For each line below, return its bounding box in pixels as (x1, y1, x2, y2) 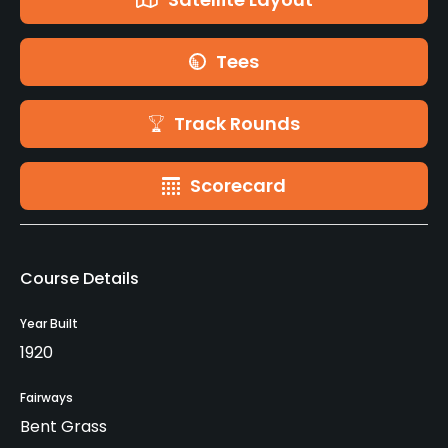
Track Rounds (173, 110, 300, 136)
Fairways (20, 388, 73, 406)
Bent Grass (20, 414, 107, 438)
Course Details (20, 266, 139, 290)
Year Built (20, 314, 78, 332)
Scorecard (190, 172, 286, 198)
